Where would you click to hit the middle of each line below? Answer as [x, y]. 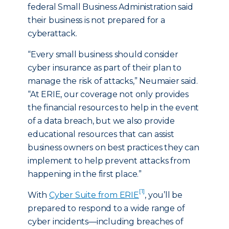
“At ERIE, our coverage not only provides [108, 94]
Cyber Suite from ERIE [94, 195]
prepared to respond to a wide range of [106, 208]
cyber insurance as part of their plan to [105, 68]
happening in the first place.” [85, 174]
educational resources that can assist [101, 134]
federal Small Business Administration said [110, 7]
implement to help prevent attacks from [109, 161]
